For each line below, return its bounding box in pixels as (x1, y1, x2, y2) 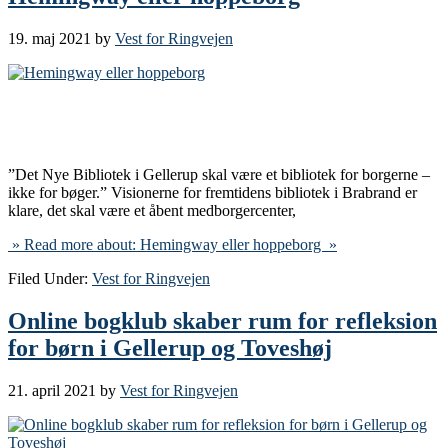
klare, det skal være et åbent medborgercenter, (8, 201, 296, 219)
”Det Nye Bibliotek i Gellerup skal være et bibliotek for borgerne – (8, 165, 430, 183)
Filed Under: (8, 269, 92, 287)
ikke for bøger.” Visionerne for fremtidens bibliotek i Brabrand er (8, 183, 417, 201)
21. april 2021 (8, 381, 96, 399)
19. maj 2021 (8, 29, 91, 47)
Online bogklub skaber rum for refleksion (8, 307, 437, 334)
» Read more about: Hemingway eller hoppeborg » (8, 235, 337, 253)
